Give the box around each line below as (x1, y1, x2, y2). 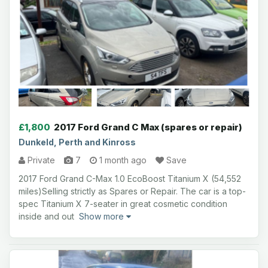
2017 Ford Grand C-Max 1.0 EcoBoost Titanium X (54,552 (19, 173, 241, 184)
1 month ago (97, 155, 147, 165)
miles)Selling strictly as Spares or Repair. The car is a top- (19, 186, 246, 196)
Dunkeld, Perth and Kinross (19, 137, 136, 147)
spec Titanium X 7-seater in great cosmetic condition (19, 199, 227, 209)
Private (25, 155, 55, 165)
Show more (79, 211, 126, 221)
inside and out (19, 211, 79, 221)
